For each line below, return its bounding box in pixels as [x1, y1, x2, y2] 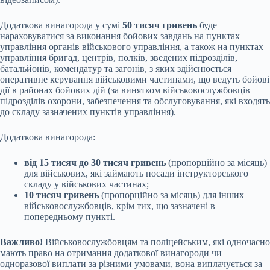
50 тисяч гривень [122, 20, 199, 31]
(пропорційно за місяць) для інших [99, 190, 244, 201]
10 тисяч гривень [24, 190, 99, 201]
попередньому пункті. [24, 212, 115, 222]
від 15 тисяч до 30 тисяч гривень [24, 157, 166, 168]
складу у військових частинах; [24, 179, 149, 190]
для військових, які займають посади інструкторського [24, 168, 248, 179]
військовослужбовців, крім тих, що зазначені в [24, 201, 215, 212]
